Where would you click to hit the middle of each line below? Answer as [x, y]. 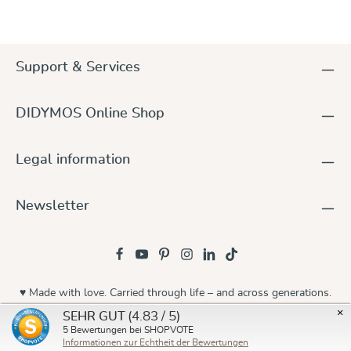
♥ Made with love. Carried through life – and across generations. [175, 293]
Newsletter [52, 206]
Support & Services [78, 67]
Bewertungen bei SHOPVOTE [131, 330]
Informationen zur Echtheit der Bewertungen [156, 342]
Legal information [73, 160]
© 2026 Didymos [175, 322]
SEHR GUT [94, 317]
